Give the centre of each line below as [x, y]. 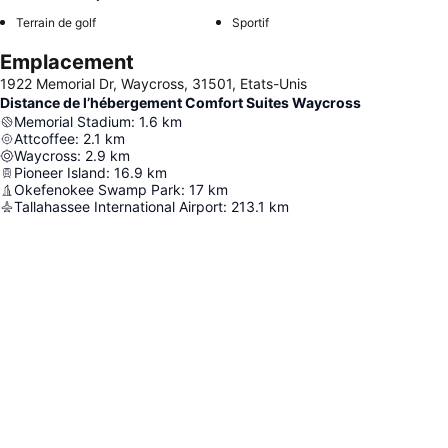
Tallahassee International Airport [118, 207]
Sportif [250, 23]
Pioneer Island [60, 173]
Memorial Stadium [72, 122]
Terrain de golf [56, 23]
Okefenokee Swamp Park [97, 190]
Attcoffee [44, 139]
